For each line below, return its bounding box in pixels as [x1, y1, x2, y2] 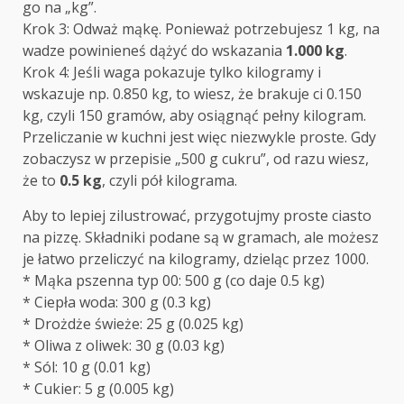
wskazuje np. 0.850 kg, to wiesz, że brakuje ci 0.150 [23, 84, 362, 105]
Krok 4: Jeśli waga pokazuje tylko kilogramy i [23, 62, 321, 83]
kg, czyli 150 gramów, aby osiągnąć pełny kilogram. [23, 106, 366, 126]
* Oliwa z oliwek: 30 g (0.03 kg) [23, 335, 225, 356]
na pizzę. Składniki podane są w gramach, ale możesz [23, 227, 379, 248]
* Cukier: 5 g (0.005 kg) [23, 379, 174, 399]
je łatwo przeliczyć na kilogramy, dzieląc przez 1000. [23, 249, 369, 270]
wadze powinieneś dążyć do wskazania [23, 41, 286, 61]
